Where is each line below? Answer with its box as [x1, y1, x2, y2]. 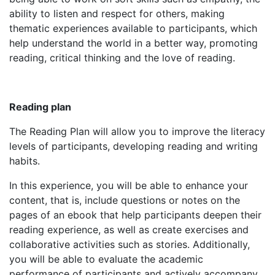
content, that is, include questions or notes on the [9, 194, 240, 206]
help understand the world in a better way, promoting [9, 37, 258, 49]
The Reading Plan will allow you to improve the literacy [9, 125, 265, 137]
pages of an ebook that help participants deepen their [9, 209, 261, 221]
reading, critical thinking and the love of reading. [9, 52, 235, 64]
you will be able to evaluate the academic [9, 253, 203, 265]
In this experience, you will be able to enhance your [9, 179, 248, 192]
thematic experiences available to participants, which [9, 22, 257, 34]
